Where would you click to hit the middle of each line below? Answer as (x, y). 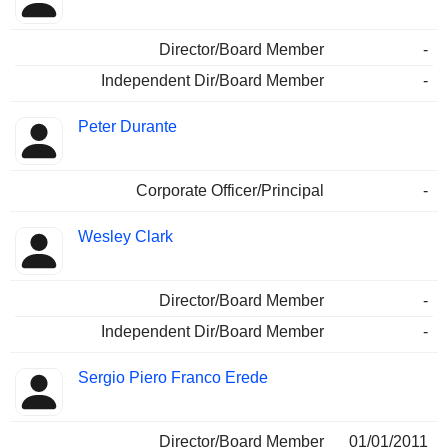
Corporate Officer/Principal (230, 191)
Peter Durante (127, 127)
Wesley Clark (125, 237)
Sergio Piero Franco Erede (173, 378)
